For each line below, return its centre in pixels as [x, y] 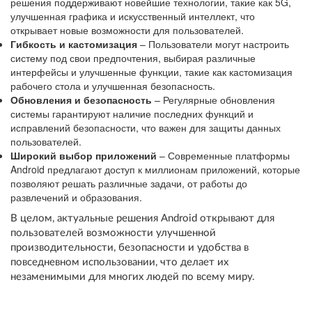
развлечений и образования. [76, 197]
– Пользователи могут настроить [213, 44]
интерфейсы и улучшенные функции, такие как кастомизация [151, 72]
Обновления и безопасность [81, 100]
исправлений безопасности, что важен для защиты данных [146, 127]
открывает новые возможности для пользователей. [127, 30]
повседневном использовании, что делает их [119, 262]
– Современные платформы [223, 155]
